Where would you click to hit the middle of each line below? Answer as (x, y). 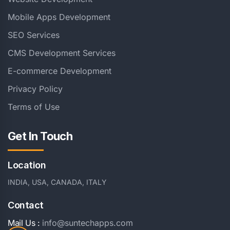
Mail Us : (24, 223)
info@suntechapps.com (88, 223)
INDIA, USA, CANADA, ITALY (57, 182)
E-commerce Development (60, 71)
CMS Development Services (62, 53)
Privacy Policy (35, 89)
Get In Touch (40, 136)
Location (27, 165)
